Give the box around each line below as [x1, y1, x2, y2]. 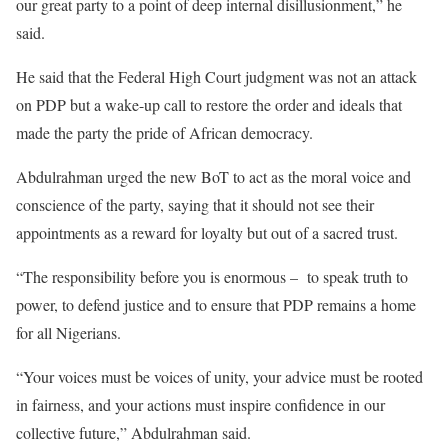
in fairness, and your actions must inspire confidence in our [16, 393, 385, 415]
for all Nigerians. [16, 321, 121, 343]
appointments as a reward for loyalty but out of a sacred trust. [16, 221, 398, 243]
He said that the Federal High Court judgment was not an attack [16, 65, 417, 87]
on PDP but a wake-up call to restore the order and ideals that [16, 93, 402, 115]
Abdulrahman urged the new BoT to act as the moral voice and [16, 165, 411, 187]
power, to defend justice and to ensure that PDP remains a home [16, 293, 416, 315]
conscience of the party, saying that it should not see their [16, 193, 374, 215]
